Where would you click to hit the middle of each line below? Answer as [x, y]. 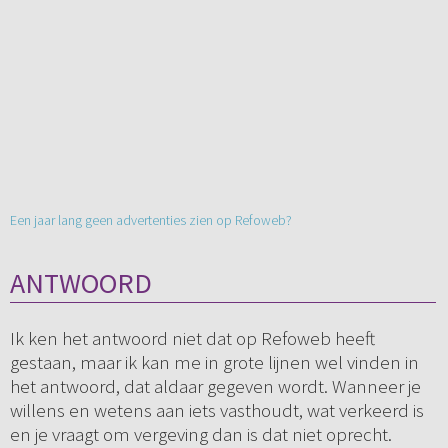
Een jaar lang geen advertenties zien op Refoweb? [150, 220]
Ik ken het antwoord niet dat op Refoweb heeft [192, 338]
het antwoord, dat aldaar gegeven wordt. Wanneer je [215, 386]
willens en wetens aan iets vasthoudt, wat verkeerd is [216, 410]
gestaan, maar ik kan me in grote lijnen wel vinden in [214, 362]
